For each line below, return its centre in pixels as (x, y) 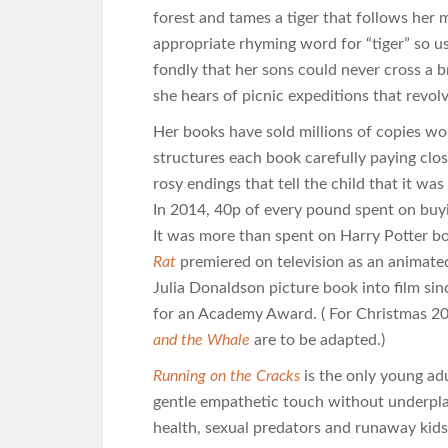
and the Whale (201, 340)
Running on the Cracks (226, 376)
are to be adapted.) (321, 340)
